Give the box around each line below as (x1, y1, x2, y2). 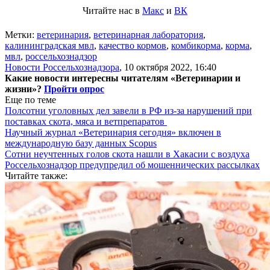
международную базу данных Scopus (5, 137, 157, 148)
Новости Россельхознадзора (5, 61, 119, 72)
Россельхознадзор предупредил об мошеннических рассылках (5, 159, 260, 170)
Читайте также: (5, 170, 67, 181)
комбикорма (171, 40, 221, 51)
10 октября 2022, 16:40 (124, 61, 216, 72)
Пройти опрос (44, 83, 104, 94)
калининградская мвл (5, 40, 94, 51)
